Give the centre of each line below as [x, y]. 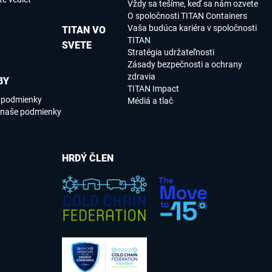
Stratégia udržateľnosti [171, 53]
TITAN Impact [153, 89]
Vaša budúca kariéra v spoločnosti [192, 28]
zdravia [141, 77]
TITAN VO [84, 30]
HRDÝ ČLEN [88, 158]
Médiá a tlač [150, 101]
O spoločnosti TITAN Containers [187, 16]
